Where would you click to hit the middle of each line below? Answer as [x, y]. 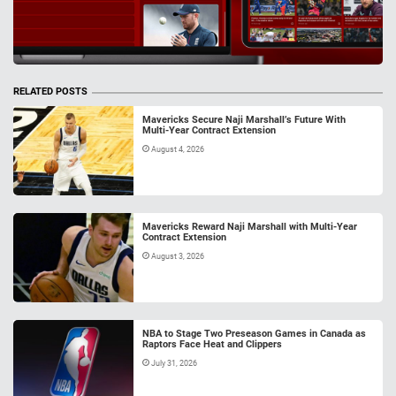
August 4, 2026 [179, 150]
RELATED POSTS [50, 92]
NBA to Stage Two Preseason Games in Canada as [254, 334]
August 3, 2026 [179, 257]
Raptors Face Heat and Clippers [212, 345]
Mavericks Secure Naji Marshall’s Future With [244, 120]
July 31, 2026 [175, 364]
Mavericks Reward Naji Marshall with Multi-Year [250, 227]
